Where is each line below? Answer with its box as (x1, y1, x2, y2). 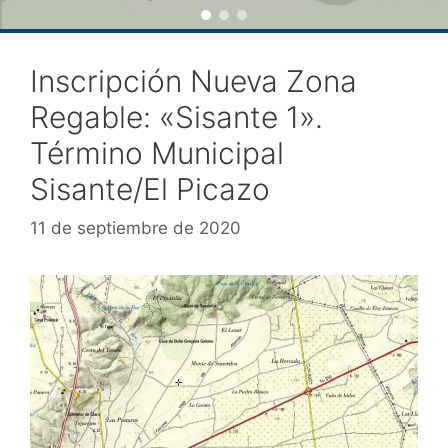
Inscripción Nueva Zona (30, 63, 357, 99)
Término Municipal (30, 135, 284, 171)
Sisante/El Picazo (30, 171, 270, 207)
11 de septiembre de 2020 (30, 217, 241, 238)
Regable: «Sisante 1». (30, 99, 323, 135)
